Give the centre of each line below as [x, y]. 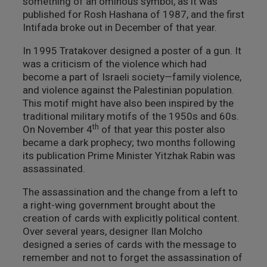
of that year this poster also [162, 130]
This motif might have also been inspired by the [128, 103]
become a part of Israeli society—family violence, [132, 77]
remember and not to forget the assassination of [132, 258]
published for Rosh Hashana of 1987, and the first [133, 15]
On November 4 [57, 130]
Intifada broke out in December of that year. [119, 28]
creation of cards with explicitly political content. [131, 218]
